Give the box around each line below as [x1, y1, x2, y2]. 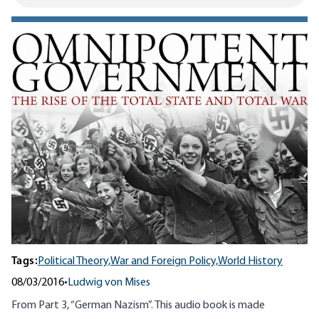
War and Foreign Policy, [110, 256, 218, 268]
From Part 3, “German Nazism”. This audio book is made [11, 300, 265, 312]
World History [218, 256, 283, 268]
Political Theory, [38, 256, 110, 268]
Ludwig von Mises [68, 277, 150, 289]
